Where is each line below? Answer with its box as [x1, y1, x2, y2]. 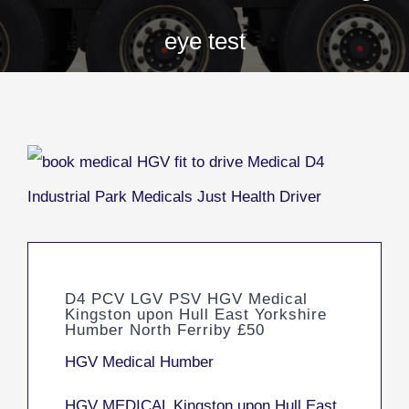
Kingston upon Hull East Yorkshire [65, 305, 327, 323]
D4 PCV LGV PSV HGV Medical [65, 289, 308, 308]
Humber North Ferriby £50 [65, 320, 265, 339]
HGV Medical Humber [65, 353, 214, 372]
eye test [163, 26, 246, 55]
